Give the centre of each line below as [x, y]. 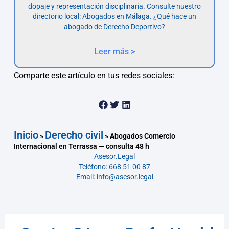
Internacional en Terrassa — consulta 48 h [81, 146]
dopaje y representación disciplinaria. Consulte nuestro [114, 6]
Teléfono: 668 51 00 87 [114, 167]
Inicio [26, 135]
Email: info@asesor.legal [114, 177]
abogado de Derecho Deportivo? [114, 26]
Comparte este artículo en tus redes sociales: [94, 75]
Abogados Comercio [142, 136]
